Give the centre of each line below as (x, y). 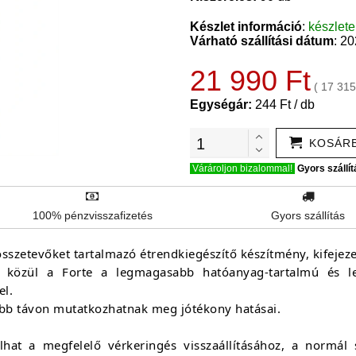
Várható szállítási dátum (262, 41)
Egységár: (222, 104)
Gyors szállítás (308, 215)
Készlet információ (246, 27)
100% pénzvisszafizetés (92, 215)
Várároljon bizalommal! (242, 168)
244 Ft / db (285, 104)
